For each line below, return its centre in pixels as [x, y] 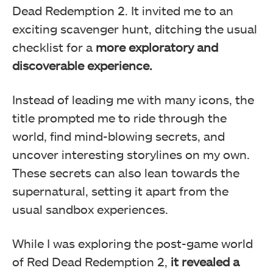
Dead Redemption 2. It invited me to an [123, 10]
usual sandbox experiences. [90, 209]
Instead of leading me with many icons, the [133, 99]
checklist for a [54, 47]
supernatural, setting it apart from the [120, 190]
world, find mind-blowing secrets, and [119, 136]
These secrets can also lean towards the [126, 172]
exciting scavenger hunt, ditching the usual [135, 28]
